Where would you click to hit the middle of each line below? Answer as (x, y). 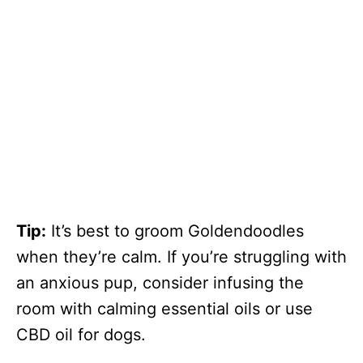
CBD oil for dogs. (81, 335)
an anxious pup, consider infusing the (160, 283)
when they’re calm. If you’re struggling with (181, 257)
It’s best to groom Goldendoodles (175, 231)
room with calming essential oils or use (164, 309)
